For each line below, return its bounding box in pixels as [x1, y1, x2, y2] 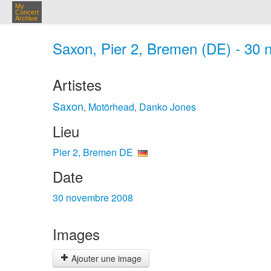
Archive [15, 15, 38, 22]
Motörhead [88, 100, 134, 114]
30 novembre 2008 [53, 191, 133, 204]
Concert [15, 8, 39, 16]
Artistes [53, 74, 102, 95]
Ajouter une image [69, 252, 142, 264]
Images [53, 223, 100, 244]
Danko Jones [139, 100, 196, 114]
